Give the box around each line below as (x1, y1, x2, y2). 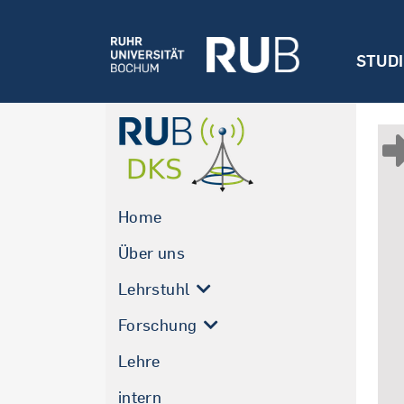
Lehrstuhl (118, 279, 190, 299)
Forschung (118, 315, 197, 335)
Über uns (118, 243, 185, 263)
